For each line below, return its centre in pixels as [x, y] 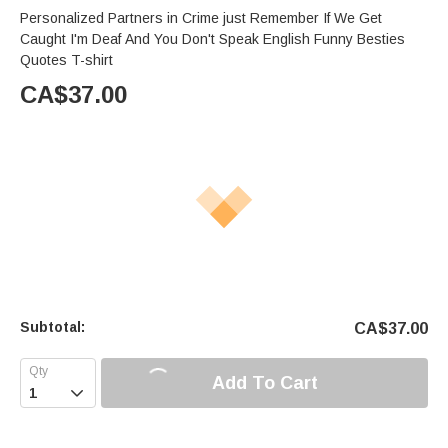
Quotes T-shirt [66, 60]
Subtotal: [52, 327]
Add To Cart [264, 382]
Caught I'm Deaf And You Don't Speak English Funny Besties [212, 39]
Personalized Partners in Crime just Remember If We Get [121, 18]
